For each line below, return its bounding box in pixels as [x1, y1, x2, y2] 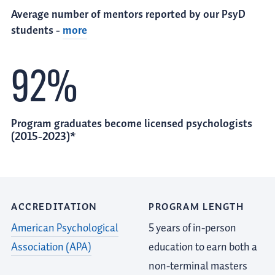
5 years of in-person [149, 219, 236, 237]
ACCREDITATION [11, 199, 98, 215]
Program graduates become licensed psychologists [11, 115, 252, 133]
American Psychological [11, 219, 118, 237]
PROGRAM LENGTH [149, 199, 244, 215]
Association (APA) [11, 238, 91, 256]
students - [11, 22, 63, 40]
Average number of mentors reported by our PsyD [11, 6, 246, 24]
